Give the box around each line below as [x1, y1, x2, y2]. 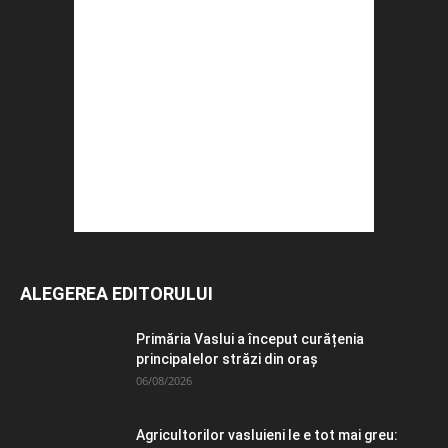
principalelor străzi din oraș [136, 350, 318, 367]
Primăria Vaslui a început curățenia [136, 330, 364, 347]
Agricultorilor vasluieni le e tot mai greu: [136, 426, 398, 443]
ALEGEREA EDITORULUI [20, 282, 213, 304]
